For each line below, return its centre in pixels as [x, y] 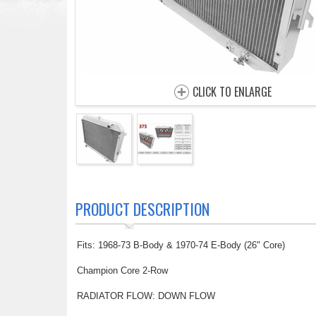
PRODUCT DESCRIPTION [142, 209]
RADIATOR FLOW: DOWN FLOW [146, 296]
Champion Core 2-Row [122, 271]
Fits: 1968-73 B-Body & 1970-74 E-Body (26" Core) [181, 245]
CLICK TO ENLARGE [232, 92]
